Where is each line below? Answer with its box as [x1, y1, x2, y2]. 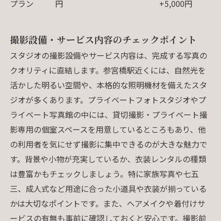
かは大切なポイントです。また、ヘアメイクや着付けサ [10, 197, 205, 209]
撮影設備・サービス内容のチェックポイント [10, 32, 197, 46]
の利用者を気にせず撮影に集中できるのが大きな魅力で [10, 138, 207, 150]
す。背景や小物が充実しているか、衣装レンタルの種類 [10, 152, 206, 165]
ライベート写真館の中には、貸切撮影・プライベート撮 [10, 108, 207, 120]
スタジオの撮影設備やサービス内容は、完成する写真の [10, 49, 207, 61]
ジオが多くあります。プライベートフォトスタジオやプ [10, 93, 206, 106]
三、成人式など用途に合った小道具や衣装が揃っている [10, 182, 207, 194]
